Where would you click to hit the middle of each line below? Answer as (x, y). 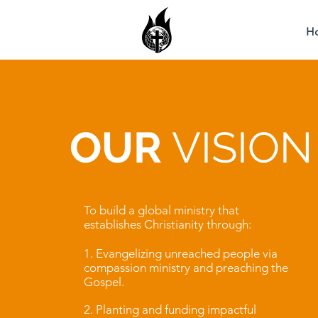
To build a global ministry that (161, 210)
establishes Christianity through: (167, 224)
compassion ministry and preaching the (186, 268)
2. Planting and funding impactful (170, 309)
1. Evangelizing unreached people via (180, 253)
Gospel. (104, 282)
